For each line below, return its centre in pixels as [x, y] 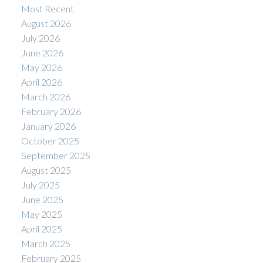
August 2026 [46, 23]
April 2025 [41, 228]
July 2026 [40, 38]
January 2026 [48, 126]
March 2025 [45, 243]
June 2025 [42, 199]
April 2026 [41, 82]
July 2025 [40, 184]
